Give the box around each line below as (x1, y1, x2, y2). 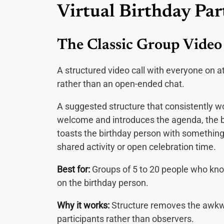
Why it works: (57, 199, 111, 210)
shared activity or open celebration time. (57, 141, 216, 152)
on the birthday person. (57, 177, 148, 188)
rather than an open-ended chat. (57, 78, 184, 89)
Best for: (57, 163, 92, 174)
